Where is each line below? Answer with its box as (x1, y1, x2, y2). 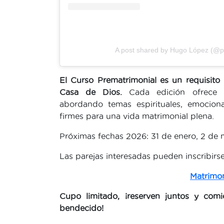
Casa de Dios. (59, 87, 122, 97)
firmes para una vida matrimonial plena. (59, 111, 214, 121)
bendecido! (59, 203, 103, 213)
